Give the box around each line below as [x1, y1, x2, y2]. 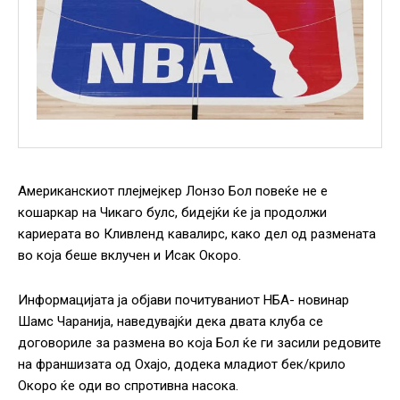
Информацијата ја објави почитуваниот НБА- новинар [18, 292, 349, 309]
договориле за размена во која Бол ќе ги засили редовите [18, 335, 381, 352]
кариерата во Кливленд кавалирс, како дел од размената [18, 226, 376, 243]
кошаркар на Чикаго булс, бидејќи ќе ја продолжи [18, 204, 327, 221]
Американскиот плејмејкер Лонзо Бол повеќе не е [18, 183, 328, 200]
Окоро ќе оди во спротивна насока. [18, 378, 238, 395]
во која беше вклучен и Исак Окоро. [18, 247, 241, 264]
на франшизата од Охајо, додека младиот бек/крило [18, 356, 346, 373]
